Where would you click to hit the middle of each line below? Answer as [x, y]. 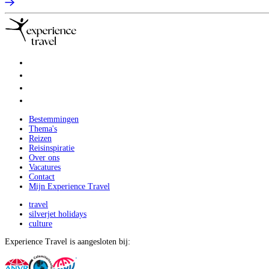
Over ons [44, 157]
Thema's [43, 128]
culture [41, 223]
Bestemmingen [54, 119]
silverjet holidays [58, 214]
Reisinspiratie [52, 148]
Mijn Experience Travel [69, 186]
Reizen [40, 138]
